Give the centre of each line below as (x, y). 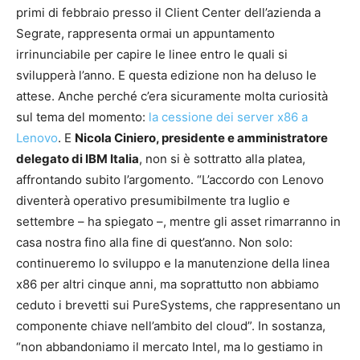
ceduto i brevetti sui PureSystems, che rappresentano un (178, 305)
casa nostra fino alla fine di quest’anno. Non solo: (154, 243)
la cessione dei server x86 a (228, 117)
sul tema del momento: (82, 117)
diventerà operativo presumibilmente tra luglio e (153, 201)
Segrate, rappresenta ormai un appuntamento (145, 34)
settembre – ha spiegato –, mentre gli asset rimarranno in (178, 222)
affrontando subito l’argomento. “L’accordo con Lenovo (170, 180)
